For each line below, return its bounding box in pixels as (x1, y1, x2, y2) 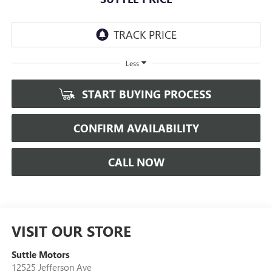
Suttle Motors (11, 248, 70, 260)
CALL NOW (107, 154, 165, 169)
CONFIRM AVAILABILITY (73, 120, 199, 135)
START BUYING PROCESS (79, 86, 211, 101)
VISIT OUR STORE (11, 220, 131, 240)
